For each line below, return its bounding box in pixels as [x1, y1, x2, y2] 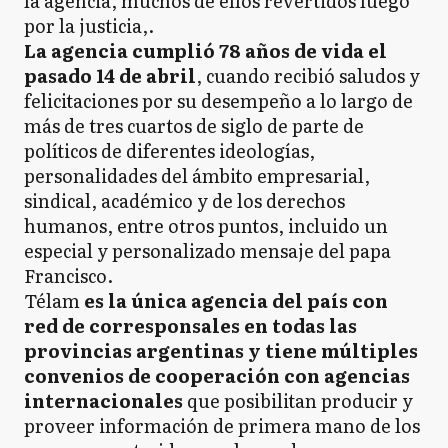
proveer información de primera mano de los [24, 411, 420, 439]
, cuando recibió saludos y [196, 61, 420, 89]
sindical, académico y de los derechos [24, 186, 345, 214]
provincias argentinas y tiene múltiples [24, 336, 418, 364]
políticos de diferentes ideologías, [24, 136, 315, 164]
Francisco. [24, 261, 113, 289]
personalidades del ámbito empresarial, [24, 161, 370, 189]
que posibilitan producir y [183, 386, 413, 414]
